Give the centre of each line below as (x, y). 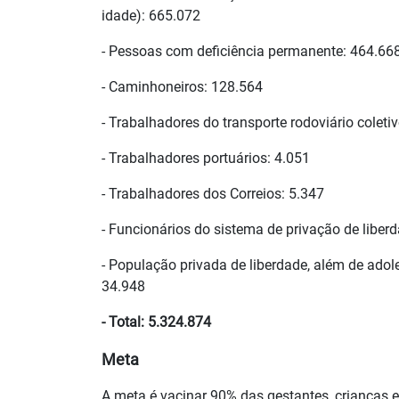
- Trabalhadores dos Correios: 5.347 (213, 194)
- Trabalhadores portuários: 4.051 (206, 159)
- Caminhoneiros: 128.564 (182, 87)
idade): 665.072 (151, 16)
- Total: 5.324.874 (156, 322)
